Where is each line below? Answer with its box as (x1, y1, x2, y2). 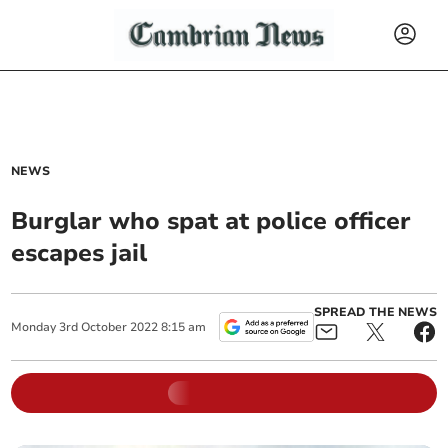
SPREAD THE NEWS (313, 304, 437, 320)
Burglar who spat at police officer (11, 205, 412, 237)
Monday (11, 319, 57, 335)
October (81, 319, 128, 335)
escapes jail (11, 237, 148, 269)
